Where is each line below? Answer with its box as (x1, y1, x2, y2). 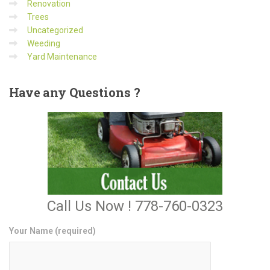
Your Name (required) (9, 225, 96, 236)
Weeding (27, 38, 60, 48)
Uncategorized (27, 25, 83, 35)
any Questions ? (39, 84, 140, 100)
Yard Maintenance (27, 51, 97, 61)
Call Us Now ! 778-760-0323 (47, 197, 223, 215)
